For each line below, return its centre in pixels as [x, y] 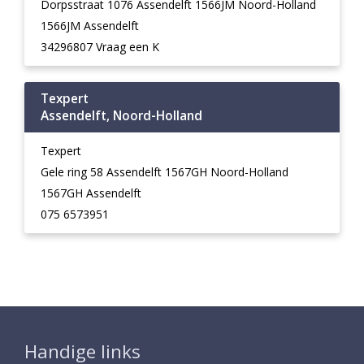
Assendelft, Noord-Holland [121, 116]
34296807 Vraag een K [100, 47]
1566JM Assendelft [90, 26]
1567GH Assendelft [91, 193]
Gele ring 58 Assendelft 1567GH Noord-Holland [165, 172]
